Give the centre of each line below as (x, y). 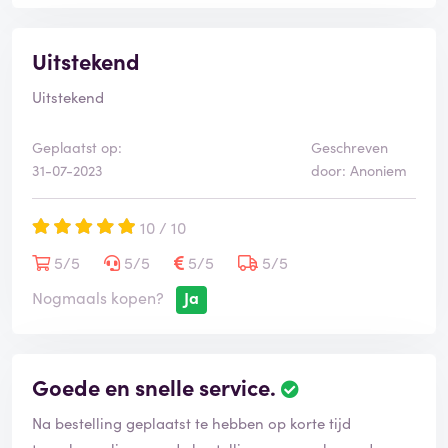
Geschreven (349, 147)
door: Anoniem (358, 170)
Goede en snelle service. (154, 387)
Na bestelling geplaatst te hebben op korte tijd (191, 423)
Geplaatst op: (77, 147)
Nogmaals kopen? (98, 297)
